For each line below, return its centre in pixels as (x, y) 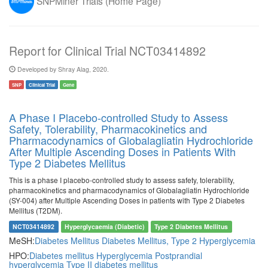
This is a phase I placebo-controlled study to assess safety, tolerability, (122, 180)
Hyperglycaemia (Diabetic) (104, 226)
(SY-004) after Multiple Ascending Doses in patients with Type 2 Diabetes (127, 200)
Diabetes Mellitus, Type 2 (150, 240)
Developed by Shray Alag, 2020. (62, 69)
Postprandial (179, 255)
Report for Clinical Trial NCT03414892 (107, 51)
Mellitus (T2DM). (36, 210)
